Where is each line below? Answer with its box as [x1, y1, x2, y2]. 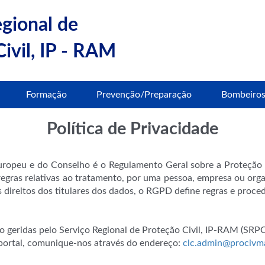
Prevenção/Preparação [96, 90, 192, 99]
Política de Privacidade [47, 121, 218, 138]
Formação [26, 90, 67, 99]
